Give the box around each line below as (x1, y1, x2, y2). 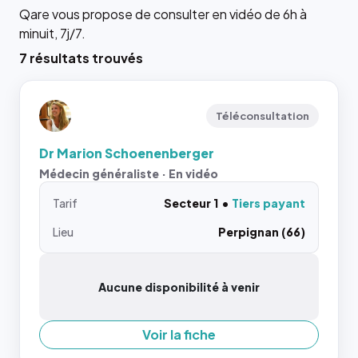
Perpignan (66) (218, 224, 305, 239)
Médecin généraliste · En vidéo (39, 165, 218, 181)
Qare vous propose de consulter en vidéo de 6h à (19, 5, 307, 22)
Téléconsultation (216, 109, 309, 122)
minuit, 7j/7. (19, 24, 86, 42)
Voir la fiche (142, 325, 216, 343)
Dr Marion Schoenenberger (39, 144, 214, 161)
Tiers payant (232, 195, 305, 210)
